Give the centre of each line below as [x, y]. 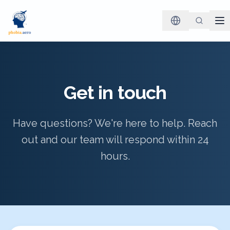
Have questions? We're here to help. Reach [115, 123]
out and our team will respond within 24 [115, 140]
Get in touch [115, 92]
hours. [115, 156]
